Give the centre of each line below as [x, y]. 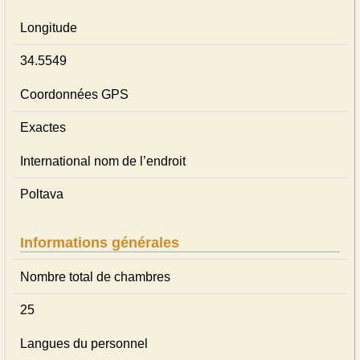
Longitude [49, 28]
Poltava [42, 194]
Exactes [43, 127]
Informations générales [100, 243]
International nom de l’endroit [103, 161]
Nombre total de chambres [95, 277]
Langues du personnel [84, 344]
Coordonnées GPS [74, 94]
